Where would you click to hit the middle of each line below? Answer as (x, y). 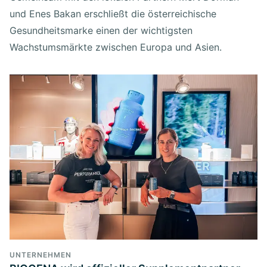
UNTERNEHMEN (41, 254)
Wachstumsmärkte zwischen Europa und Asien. (116, 47)
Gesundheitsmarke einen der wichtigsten (101, 30)
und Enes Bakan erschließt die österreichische (113, 13)
